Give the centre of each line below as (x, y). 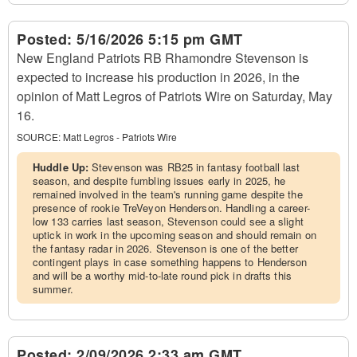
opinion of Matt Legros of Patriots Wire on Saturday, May (175, 96)
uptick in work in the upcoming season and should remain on (175, 235)
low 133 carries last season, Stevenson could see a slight (168, 221)
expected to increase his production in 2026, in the (158, 77)
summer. (53, 289)
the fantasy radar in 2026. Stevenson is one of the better (165, 248)
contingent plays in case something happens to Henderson (170, 262)
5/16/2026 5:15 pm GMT (160, 39)
